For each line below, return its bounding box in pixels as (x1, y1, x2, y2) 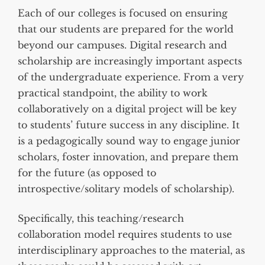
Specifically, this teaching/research (18, 212, 184, 224)
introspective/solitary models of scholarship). (18, 183, 234, 195)
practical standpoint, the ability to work (18, 87, 208, 99)
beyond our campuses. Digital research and (18, 39, 227, 51)
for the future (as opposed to (18, 167, 156, 179)
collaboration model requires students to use (18, 228, 232, 240)
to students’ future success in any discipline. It (18, 119, 240, 131)
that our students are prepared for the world (18, 23, 234, 35)
